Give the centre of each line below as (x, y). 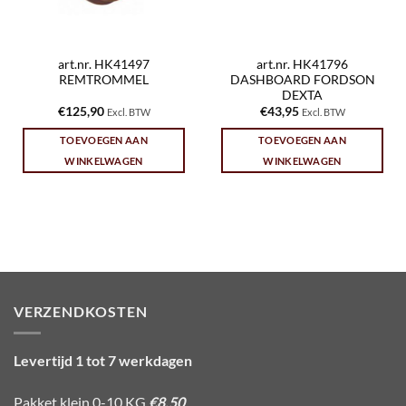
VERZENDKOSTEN (81, 311)
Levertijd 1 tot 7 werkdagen (103, 361)
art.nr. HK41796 (302, 64)
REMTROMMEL (104, 79)
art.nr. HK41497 (104, 64)
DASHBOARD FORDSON (302, 79)
